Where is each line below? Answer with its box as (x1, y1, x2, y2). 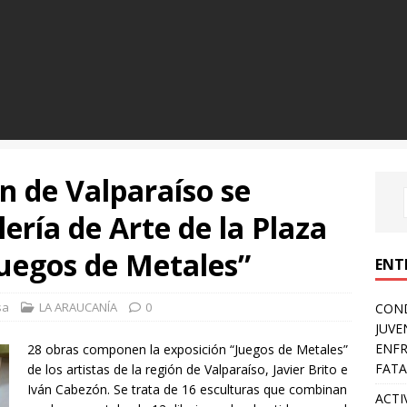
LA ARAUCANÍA (39, 299, 117, 316)
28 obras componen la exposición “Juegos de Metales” (27, 341, 348, 359)
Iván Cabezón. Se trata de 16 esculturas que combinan (27, 381, 347, 399)
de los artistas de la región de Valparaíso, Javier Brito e (27, 361, 348, 379)
